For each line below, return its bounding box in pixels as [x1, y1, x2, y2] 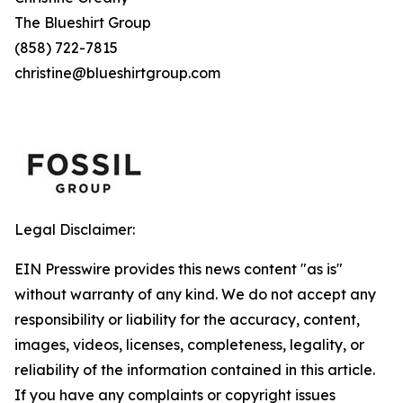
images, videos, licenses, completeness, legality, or [14, 336, 364, 354]
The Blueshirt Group [14, 13, 184, 31]
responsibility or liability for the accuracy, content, [14, 310, 360, 328]
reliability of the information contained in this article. [14, 361, 375, 379]
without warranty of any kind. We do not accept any [14, 285, 376, 303]
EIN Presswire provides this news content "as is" [14, 260, 343, 278]
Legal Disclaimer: [14, 220, 135, 238]
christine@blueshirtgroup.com [14, 64, 220, 82]
